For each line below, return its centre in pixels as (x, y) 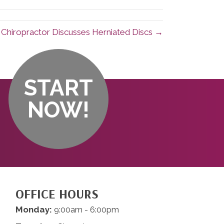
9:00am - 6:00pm (85, 210)
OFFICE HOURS (57, 194)
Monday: (33, 210)
